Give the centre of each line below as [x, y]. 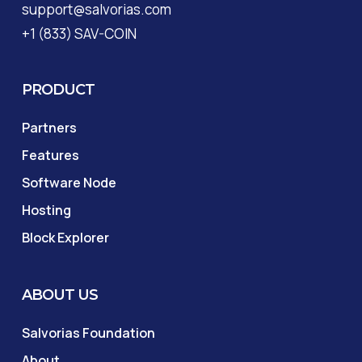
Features [50, 155]
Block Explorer [65, 238]
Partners [49, 128]
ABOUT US [59, 295]
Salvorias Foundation [88, 333]
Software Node [69, 183]
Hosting [46, 210]
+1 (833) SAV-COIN [79, 34]
